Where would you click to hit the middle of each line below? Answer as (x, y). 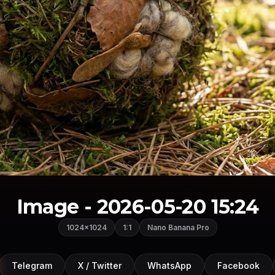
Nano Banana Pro (178, 227)
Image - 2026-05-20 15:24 (137, 206)
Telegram (32, 266)
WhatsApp (169, 266)
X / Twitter (100, 266)
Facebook (238, 266)
